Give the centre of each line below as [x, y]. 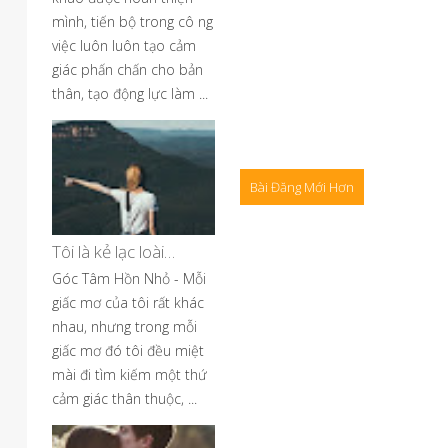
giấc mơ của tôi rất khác [128, 302]
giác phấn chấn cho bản [127, 69]
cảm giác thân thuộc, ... [124, 398]
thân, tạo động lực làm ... [130, 93]
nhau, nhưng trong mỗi [124, 326]
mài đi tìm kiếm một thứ [129, 374]
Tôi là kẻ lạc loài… [113, 251]
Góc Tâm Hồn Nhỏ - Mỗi [129, 278]
